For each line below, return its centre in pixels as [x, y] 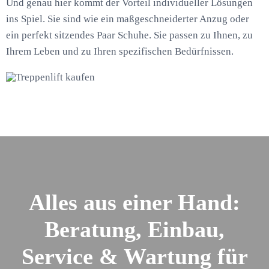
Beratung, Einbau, [134, 230]
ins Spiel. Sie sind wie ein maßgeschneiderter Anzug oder [127, 19]
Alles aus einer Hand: [134, 203]
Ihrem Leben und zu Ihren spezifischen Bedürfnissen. [119, 51]
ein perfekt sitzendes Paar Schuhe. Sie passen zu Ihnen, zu [129, 35]
